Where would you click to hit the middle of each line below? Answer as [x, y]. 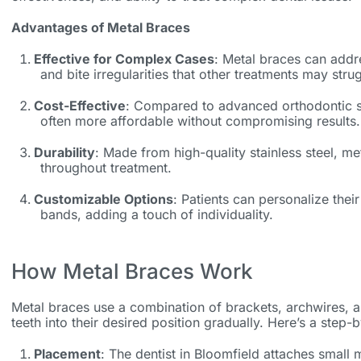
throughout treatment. [106, 168]
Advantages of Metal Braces [100, 28]
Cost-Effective [79, 106]
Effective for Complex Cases [124, 59]
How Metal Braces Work [132, 272]
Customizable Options [103, 199]
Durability [64, 153]
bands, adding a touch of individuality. [156, 215]
